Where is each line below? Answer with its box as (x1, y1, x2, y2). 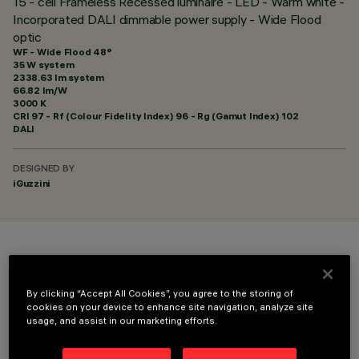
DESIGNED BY (13, 164, 75, 175)
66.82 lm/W (13, 84, 67, 96)
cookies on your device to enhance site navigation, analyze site (26, 301, 314, 313)
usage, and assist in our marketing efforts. (26, 315, 218, 327)
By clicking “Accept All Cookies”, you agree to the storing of (26, 288, 294, 300)
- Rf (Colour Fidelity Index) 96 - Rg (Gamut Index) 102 (43, 110, 299, 122)
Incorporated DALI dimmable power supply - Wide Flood (13, 11, 321, 27)
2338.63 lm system (13, 71, 104, 83)
